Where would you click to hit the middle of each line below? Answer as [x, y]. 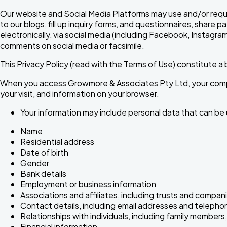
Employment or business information [88, 184]
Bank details [43, 173]
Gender [35, 163]
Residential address [57, 141]
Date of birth [44, 152]
